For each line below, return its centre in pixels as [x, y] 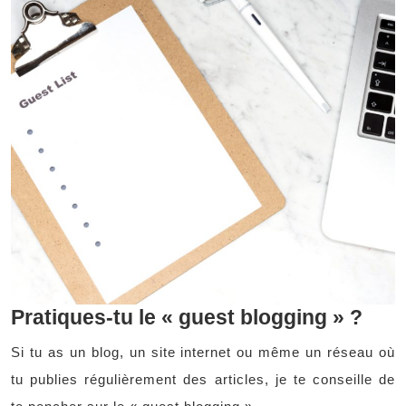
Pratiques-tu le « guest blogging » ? [187, 317]
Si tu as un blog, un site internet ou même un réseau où [203, 352]
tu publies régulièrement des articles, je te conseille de [203, 379]
